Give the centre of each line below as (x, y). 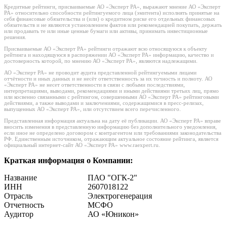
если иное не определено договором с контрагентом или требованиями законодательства (113, 133)
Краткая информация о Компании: (68, 161)
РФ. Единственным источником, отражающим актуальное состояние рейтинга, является (111, 139)
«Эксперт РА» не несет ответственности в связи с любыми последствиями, (94, 85)
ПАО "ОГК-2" (112, 178)
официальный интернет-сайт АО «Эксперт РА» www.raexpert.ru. (82, 145)
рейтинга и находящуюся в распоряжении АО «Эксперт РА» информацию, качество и (109, 55)
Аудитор (19, 214)
